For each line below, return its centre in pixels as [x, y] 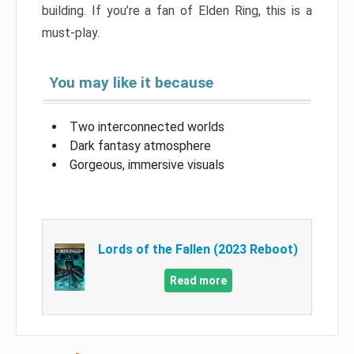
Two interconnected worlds [147, 126]
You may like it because [132, 82]
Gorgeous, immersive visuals [147, 164]
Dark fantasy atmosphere [140, 145]
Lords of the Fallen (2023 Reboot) [198, 249]
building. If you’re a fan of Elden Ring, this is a [177, 10]
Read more [198, 280]
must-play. [71, 32]
